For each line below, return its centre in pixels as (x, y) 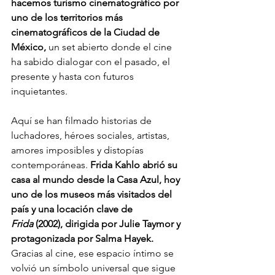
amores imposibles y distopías (79, 150)
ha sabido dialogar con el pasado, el (92, 61)
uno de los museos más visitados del (93, 194)
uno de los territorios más (68, 17)
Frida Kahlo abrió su (135, 165)
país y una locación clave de (73, 209)
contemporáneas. (51, 165)
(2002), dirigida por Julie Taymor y (108, 223)
